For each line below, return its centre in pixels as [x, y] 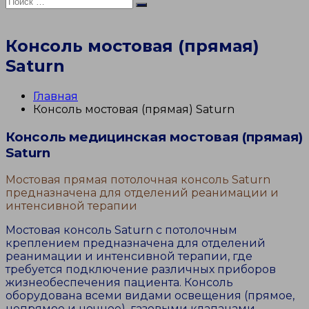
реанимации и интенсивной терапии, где [129, 257]
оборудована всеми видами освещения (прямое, [150, 296]
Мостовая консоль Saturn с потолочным [121, 230]
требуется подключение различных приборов [141, 270]
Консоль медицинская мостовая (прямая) [154, 137]
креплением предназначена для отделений [136, 243]
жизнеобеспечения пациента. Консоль [119, 283]
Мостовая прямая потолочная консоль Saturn [138, 180]
